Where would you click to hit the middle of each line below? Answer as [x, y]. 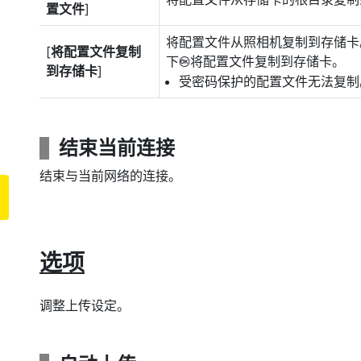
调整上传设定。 [85, 305]
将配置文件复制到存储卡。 [268, 61]
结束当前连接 [117, 148]
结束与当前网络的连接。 [110, 176]
